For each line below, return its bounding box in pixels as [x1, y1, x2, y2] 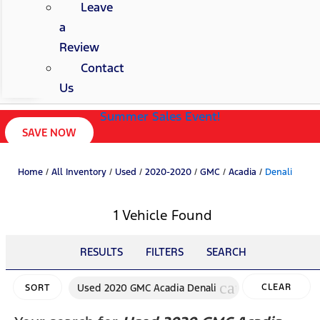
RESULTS [79, 245, 123, 259]
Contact [80, 60, 124, 76]
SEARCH [206, 245, 246, 259]
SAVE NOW [22, 126, 76, 140]
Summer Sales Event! [100, 109, 220, 125]
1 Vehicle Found [114, 206, 212, 224]
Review [59, 39, 99, 56]
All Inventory [51, 166, 106, 179]
